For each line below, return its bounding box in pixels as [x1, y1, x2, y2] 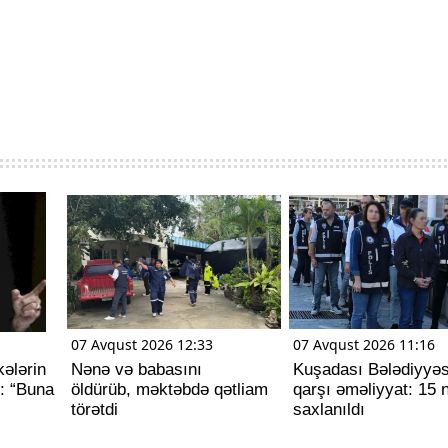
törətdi [71, 399, 118, 419]
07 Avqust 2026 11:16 [292, 334, 435, 354]
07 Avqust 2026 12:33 [71, 334, 213, 354]
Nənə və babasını [71, 359, 202, 379]
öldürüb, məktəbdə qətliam [71, 379, 268, 399]
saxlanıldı [292, 399, 365, 419]
